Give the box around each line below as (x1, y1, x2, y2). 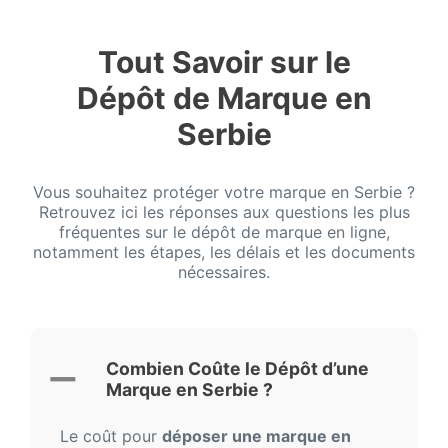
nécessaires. (178, 262, 270, 283)
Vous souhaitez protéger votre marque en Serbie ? (33, 182, 415, 203)
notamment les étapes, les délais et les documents (33, 242, 415, 263)
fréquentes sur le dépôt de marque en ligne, (58, 222, 390, 243)
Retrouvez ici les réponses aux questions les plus (38, 202, 410, 223)
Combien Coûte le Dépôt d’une (106, 358, 369, 380)
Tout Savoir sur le (97, 44, 351, 81)
